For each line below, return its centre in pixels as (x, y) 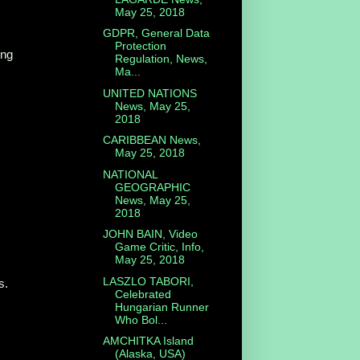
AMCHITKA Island (148, 341)
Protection (140, 46)
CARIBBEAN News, (151, 140)
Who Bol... (141, 319)
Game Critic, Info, (159, 247)
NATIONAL (130, 174)
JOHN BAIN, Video (150, 234)
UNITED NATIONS (149, 93)
